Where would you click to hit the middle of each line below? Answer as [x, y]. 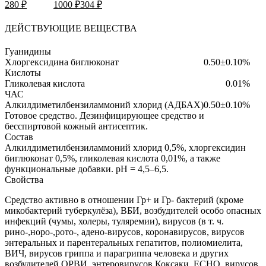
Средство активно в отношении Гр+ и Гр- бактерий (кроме [124, 200]
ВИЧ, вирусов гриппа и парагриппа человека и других [117, 254]
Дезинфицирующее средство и [142, 116]
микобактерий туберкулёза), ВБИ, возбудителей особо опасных [133, 211]
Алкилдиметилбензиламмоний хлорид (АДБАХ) [104, 105]
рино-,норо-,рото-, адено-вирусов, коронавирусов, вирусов [125, 232]
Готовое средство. [41, 116]
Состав [19, 137]
